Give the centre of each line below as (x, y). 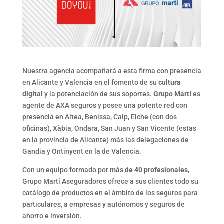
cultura (169, 83)
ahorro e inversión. (52, 216)
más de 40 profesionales (149, 170)
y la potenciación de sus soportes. (98, 94)
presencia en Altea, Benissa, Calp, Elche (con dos (99, 117)
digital (32, 94)
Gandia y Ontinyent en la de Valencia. (82, 152)
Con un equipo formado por (66, 170)
